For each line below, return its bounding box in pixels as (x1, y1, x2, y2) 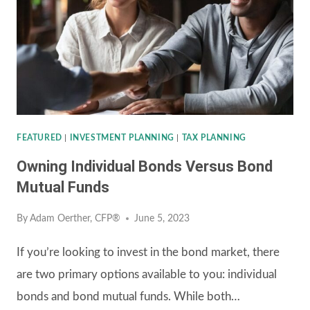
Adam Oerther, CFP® (30, 214, 121, 224)
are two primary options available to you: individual (17, 268, 277, 281)
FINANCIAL (118, 17, 175, 28)
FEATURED (17, 133, 62, 142)
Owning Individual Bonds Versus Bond (17, 158, 273, 176)
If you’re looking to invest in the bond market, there (17, 246, 280, 259)
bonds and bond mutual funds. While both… (17, 291, 240, 303)
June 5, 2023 (134, 214, 190, 224)
